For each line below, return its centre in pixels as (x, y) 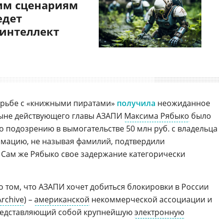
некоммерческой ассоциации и (151, 199)
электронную (159, 212)
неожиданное (183, 103)
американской (62, 199)
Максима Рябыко (157, 116)
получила (136, 103)
